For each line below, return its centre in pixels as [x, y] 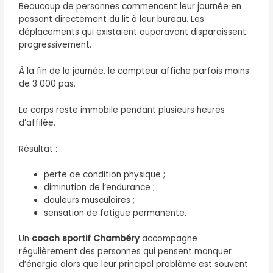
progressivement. [55, 44]
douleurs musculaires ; [90, 200]
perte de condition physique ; [105, 175]
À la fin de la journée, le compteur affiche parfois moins [134, 71]
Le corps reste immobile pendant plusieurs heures [122, 110]
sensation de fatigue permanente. [115, 213]
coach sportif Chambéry [86, 238]
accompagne [169, 238]
